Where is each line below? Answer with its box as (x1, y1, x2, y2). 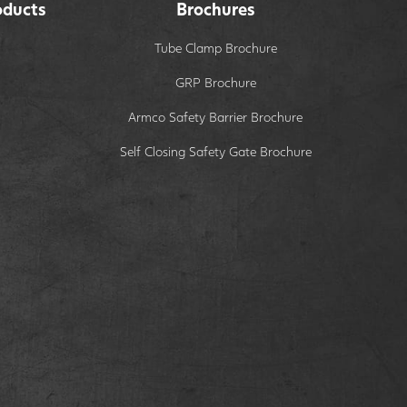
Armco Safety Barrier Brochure (128, 108, 303, 124)
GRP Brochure (174, 74, 256, 90)
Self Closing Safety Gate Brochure (119, 143, 312, 159)
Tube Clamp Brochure (154, 39, 277, 55)
